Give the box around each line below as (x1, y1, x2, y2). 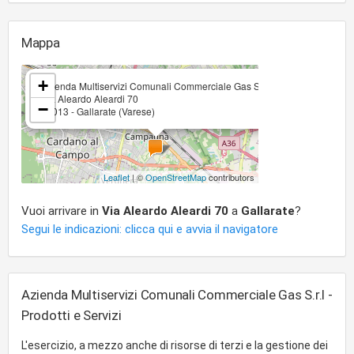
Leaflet (104, 171, 130, 183)
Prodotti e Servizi (21, 307, 122, 323)
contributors (206, 171, 254, 183)
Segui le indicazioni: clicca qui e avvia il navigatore (21, 222, 278, 236)
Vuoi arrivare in (21, 204, 102, 218)
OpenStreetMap (145, 171, 206, 183)
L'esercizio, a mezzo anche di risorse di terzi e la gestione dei (21, 339, 328, 352)
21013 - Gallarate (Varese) (41, 104, 155, 118)
